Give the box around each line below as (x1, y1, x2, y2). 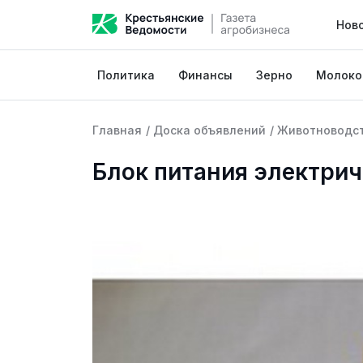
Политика (97, 68, 156, 82)
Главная (92, 123, 142, 137)
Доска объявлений (153, 123, 266, 137)
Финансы (178, 68, 233, 82)
